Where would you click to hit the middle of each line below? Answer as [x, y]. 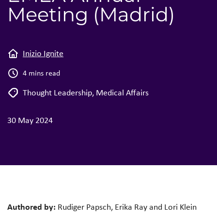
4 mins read [41, 73]
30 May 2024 [30, 120]
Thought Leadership [57, 93]
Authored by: [31, 207]
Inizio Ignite [43, 53]
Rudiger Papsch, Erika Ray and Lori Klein [126, 207]
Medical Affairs [122, 93]
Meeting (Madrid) [91, 14]
